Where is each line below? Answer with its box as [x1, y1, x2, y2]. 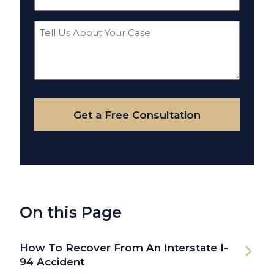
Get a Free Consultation [73, 108, 201, 121]
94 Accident [20, 256, 84, 268]
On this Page [20, 203, 122, 222]
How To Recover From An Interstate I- [20, 242, 228, 254]
